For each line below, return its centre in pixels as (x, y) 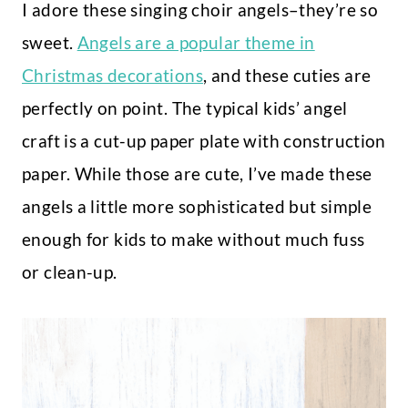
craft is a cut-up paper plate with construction (204, 141)
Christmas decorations (112, 76)
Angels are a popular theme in (196, 43)
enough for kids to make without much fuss (194, 240)
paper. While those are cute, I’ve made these (197, 174)
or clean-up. (71, 272)
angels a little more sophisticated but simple (197, 207)
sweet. (50, 43)
